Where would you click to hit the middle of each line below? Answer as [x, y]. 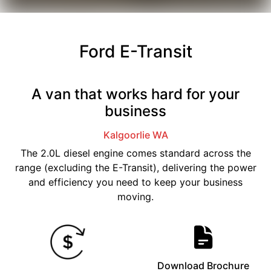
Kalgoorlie [126, 135]
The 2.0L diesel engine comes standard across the [135, 153]
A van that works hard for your [135, 94]
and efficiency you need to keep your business [135, 182]
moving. [135, 196]
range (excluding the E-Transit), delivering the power [135, 167]
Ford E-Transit [135, 51]
